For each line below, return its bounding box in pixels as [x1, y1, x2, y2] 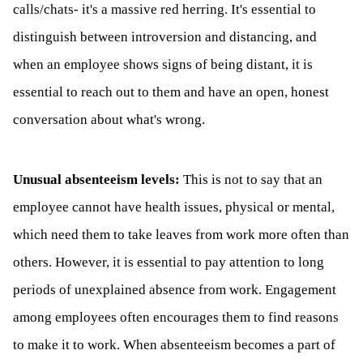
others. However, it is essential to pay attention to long [13, 254, 324, 270]
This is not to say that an [183, 171, 322, 187]
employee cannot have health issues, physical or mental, [13, 199, 335, 215]
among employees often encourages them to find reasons [13, 309, 339, 325]
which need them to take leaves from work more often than [13, 226, 349, 242]
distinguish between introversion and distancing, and [13, 28, 317, 45]
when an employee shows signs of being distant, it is [13, 56, 313, 72]
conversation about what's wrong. [13, 111, 205, 127]
